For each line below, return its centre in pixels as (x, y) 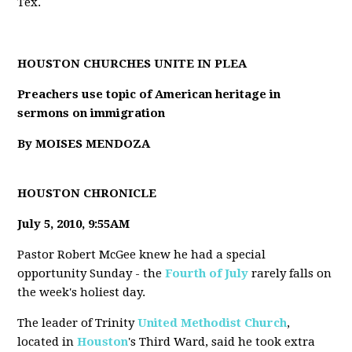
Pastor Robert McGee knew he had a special (142, 255)
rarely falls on (290, 273)
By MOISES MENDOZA (84, 144)
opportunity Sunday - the (92, 273)
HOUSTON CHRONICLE (87, 193)
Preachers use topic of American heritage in (149, 94)
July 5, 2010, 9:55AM (74, 224)
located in (48, 342)
